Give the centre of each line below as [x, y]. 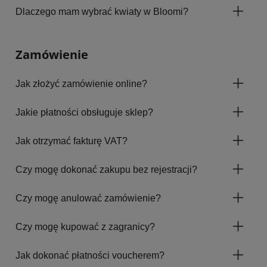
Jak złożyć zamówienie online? [81, 83]
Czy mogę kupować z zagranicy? [85, 226]
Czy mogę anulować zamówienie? [88, 198]
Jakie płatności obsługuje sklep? [84, 112]
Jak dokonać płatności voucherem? [90, 255]
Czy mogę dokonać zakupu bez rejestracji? [106, 169]
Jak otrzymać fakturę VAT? [72, 141]
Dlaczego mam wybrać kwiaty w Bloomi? [102, 12]
